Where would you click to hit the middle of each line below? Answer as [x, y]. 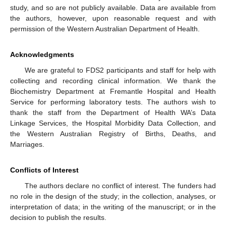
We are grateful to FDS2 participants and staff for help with [120, 70]
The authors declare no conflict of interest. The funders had [120, 186]
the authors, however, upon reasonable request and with [113, 18]
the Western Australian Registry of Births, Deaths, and [113, 134]
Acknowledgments [42, 55]
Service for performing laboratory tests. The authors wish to [113, 102]
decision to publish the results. [58, 218]
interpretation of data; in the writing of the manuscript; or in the [113, 207]
